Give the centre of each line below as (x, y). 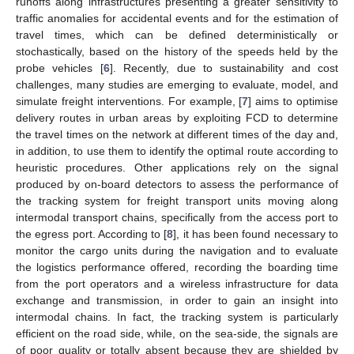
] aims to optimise (293, 101)
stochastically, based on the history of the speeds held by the (177, 51)
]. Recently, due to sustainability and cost (224, 68)
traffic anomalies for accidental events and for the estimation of (177, 18)
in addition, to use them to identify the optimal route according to (177, 151)
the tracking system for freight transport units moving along (177, 200)
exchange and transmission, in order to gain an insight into (177, 300)
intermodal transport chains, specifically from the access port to (177, 217)
